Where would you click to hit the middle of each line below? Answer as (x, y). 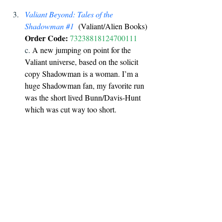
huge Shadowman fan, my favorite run (85, 85)
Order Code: (46, 38)
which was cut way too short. (72, 109)
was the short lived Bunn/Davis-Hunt (84, 97)
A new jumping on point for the (83, 50)
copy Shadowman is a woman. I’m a (83, 73)
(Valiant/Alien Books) (111, 26)
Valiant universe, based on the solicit (83, 61)
